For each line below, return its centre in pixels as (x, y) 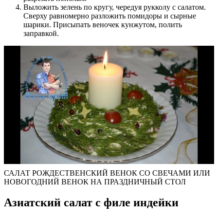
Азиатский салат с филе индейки (91, 202)
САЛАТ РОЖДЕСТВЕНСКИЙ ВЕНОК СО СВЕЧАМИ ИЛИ (107, 173)
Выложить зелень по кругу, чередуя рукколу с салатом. (115, 7)
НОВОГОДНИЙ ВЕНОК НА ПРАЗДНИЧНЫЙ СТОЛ (95, 182)
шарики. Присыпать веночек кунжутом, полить (103, 24)
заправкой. (41, 33)
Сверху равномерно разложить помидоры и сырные (110, 16)
